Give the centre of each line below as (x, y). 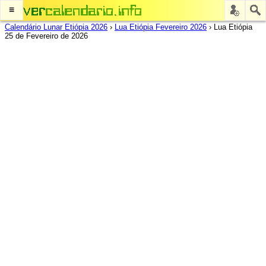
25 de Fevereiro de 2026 (46, 36)
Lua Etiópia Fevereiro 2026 (161, 27)
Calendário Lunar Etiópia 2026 (56, 27)
